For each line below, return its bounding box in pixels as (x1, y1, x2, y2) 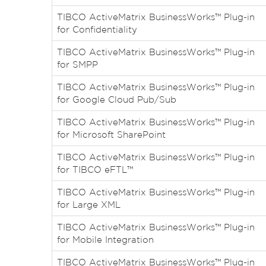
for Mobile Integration (57, 235, 154, 245)
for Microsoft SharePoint (57, 129, 166, 140)
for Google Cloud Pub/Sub (57, 94, 176, 104)
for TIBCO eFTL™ (57, 164, 133, 175)
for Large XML (57, 199, 121, 210)
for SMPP (57, 59, 98, 69)
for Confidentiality (57, 24, 137, 34)
